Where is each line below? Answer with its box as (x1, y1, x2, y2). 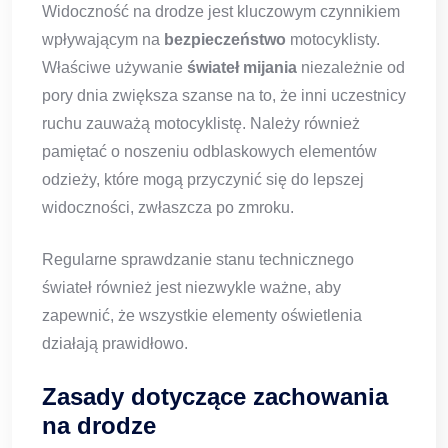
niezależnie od (297, 59, 405, 77)
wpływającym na (42, 31, 164, 49)
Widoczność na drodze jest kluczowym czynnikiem (42, 3, 400, 21)
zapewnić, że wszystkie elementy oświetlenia (42, 307, 362, 325)
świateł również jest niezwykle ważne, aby (42, 279, 341, 297)
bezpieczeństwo (164, 31, 286, 49)
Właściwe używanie (42, 59, 187, 77)
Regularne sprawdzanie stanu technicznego (42, 251, 354, 269)
